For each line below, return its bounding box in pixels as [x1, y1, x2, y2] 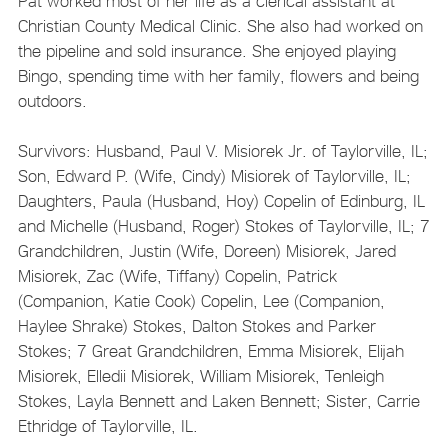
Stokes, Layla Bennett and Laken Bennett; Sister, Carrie [17, 390, 420, 411]
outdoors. [17, 90, 87, 111]
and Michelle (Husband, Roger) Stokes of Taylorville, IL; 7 [17, 215, 430, 236]
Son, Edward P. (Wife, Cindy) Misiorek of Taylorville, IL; [17, 165, 411, 186]
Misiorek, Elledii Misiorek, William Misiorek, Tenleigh [17, 365, 384, 386]
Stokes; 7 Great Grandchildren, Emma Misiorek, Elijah [17, 340, 404, 361]
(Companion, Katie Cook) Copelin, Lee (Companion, [17, 290, 385, 311]
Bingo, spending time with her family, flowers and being [17, 65, 419, 86]
